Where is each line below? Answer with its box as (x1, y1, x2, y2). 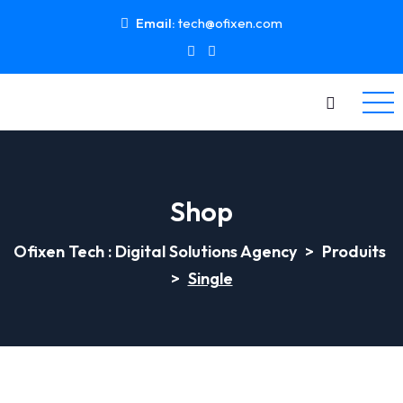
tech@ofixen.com (178, 14, 282, 31)
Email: (136, 14, 175, 31)
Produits (321, 241, 386, 262)
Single (187, 268, 233, 289)
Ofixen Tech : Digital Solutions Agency (13, 241, 297, 262)
